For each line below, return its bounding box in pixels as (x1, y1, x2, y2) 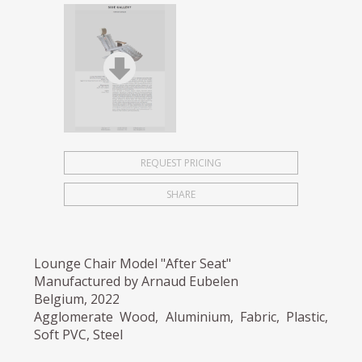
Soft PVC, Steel (34, 325, 124, 343)
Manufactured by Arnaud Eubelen (34, 271, 239, 290)
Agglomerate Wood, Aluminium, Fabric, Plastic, (34, 307, 328, 326)
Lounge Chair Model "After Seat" (34, 254, 232, 272)
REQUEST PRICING (140, 155, 221, 170)
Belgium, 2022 (34, 289, 120, 308)
